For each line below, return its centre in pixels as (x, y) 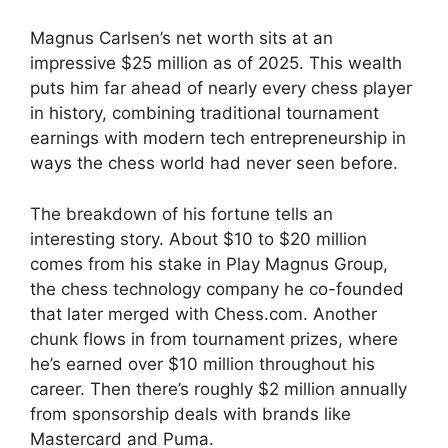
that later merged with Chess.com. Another (203, 313)
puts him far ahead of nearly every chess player (221, 88)
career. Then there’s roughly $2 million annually (218, 388)
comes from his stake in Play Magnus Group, (209, 263)
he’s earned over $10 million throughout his (202, 363)
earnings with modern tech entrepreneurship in (218, 138)
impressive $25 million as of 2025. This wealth (216, 63)
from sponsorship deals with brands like (190, 413)
